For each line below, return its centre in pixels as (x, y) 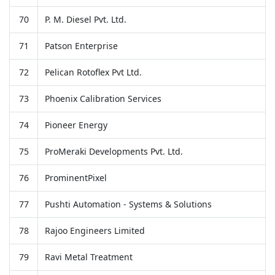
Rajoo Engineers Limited (95, 230)
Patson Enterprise (81, 45)
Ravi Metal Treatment (88, 257)
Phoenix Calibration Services (103, 98)
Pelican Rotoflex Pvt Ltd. (93, 72)
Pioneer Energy (76, 125)
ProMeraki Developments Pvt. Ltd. (114, 151)
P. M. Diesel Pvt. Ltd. (85, 19)
